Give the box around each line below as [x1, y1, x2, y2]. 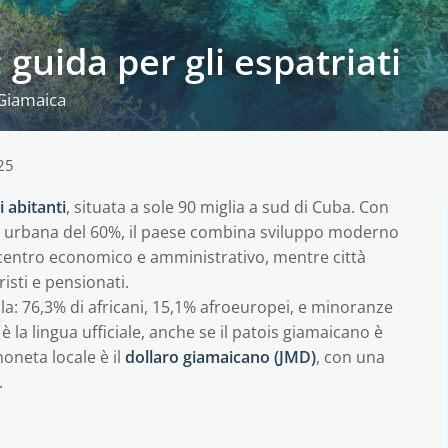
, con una [316, 346, 385, 368]
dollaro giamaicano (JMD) [125, 346, 316, 368]
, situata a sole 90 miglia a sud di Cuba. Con [66, 196, 389, 218]
